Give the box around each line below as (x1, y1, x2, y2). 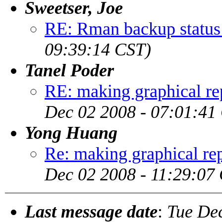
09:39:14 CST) (45, 39, 151, 59)
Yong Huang (25, 122, 117, 143)
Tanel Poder (25, 60, 114, 80)
